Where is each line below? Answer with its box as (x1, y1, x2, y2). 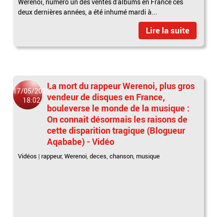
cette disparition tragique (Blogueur (47, 124, 186, 136)
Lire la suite (145, 24, 189, 36)
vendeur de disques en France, (47, 91, 166, 103)
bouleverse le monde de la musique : (47, 102, 190, 114)
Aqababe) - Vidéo (47, 135, 115, 147)
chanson (109, 151, 134, 160)
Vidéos (18, 151, 37, 160)
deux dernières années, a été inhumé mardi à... (18, 7, 158, 16)
